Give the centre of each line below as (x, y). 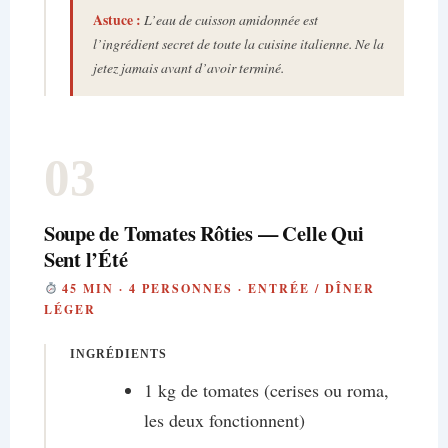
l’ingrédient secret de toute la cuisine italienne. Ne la (238, 44)
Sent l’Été (85, 259)
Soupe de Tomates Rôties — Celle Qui (203, 233)
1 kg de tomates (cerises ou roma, (266, 390)
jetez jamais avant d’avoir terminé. (188, 68)
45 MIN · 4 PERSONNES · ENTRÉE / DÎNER (216, 289)
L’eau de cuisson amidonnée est (229, 20)
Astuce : (116, 20)
